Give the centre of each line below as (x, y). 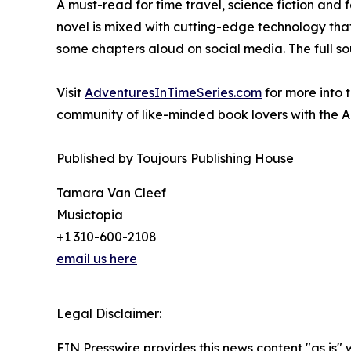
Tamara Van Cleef (111, 193)
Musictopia (90, 215)
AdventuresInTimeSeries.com (173, 93)
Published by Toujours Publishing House (175, 159)
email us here (97, 259)
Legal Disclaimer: (109, 314)
